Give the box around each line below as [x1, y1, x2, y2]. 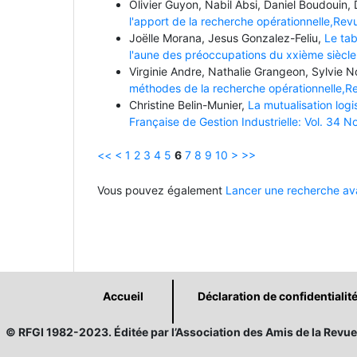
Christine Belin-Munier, [129, 97, 248, 112]
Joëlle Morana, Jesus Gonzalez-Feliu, [129, 30, 324, 45]
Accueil [102, 288, 143, 303]
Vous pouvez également [97, 182, 226, 197]
